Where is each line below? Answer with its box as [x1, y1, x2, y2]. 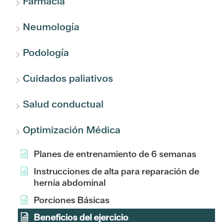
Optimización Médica [23, 123, 120, 137]
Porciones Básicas [34, 194, 110, 206]
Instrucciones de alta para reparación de [34, 166, 199, 177]
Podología [23, 46, 69, 59]
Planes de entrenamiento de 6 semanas [34, 148, 196, 160]
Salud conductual [23, 98, 104, 111]
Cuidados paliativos [23, 72, 113, 85]
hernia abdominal [34, 177, 106, 189]
